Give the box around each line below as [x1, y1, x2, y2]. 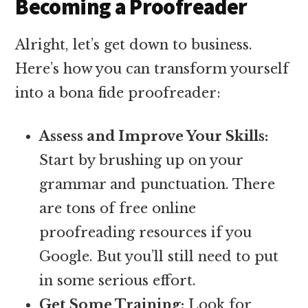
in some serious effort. [39, 272, 197, 289]
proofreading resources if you [39, 223, 252, 241]
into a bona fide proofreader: [15, 84, 221, 101]
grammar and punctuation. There [39, 175, 276, 192]
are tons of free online [39, 199, 197, 217]
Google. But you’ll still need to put [39, 247, 279, 265]
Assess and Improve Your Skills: [39, 127, 269, 144]
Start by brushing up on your [39, 151, 243, 168]
